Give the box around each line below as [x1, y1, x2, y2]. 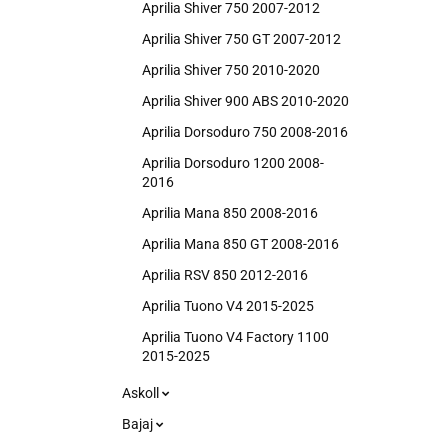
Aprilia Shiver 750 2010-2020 [142, 62, 320, 78]
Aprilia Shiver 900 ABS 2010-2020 [142, 93, 349, 109]
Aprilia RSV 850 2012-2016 [142, 267, 308, 283]
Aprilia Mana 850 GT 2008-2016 [142, 236, 339, 252]
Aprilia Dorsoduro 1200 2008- [142, 155, 324, 171]
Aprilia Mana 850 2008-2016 [142, 205, 318, 221]
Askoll [122, 385, 162, 401]
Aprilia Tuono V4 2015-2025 [142, 298, 314, 314]
